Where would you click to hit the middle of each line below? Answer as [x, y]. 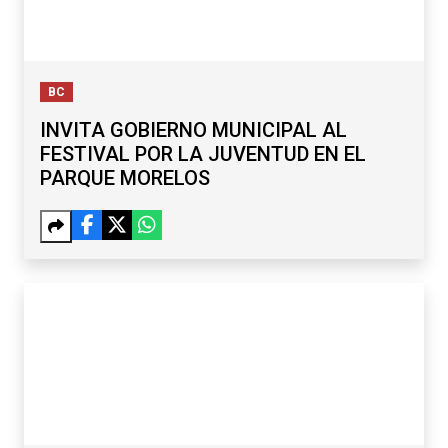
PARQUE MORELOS [125, 178]
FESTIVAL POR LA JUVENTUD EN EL [203, 154]
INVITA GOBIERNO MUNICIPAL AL [193, 130]
